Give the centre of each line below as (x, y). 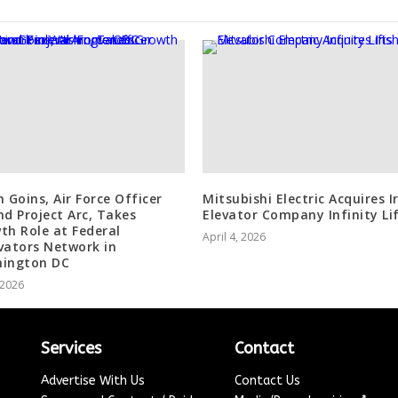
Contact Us (268, 381)
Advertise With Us (93, 381)
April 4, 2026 (234, 237)
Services (72, 349)
